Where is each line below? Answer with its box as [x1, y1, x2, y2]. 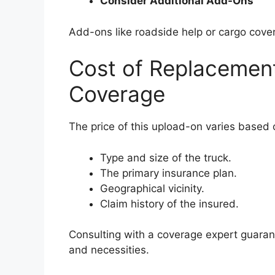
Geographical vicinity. [100, 182, 204, 195]
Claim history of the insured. [100, 197, 239, 210]
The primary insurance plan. [100, 166, 237, 179]
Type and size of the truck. [100, 151, 231, 164]
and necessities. [69, 244, 149, 257]
